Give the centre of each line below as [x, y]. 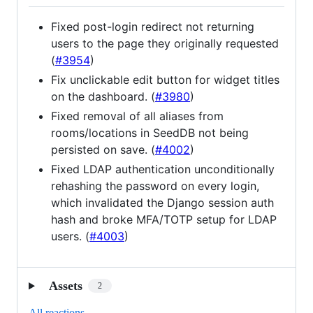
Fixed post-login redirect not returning [153, 26]
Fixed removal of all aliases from [137, 116]
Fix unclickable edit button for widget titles [165, 79]
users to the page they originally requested [165, 43]
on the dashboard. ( [103, 96]
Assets [65, 285]
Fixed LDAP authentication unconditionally [163, 169]
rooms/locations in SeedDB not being [150, 132]
